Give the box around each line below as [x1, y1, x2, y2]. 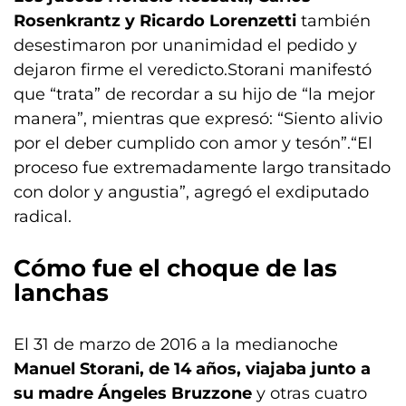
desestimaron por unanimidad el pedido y [14, 35, 357, 55]
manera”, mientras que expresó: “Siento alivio [14, 109, 382, 129]
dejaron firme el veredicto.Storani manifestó [14, 60, 372, 80]
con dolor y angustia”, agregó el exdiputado [14, 182, 369, 202]
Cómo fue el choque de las [14, 254, 337, 283]
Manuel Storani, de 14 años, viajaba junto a [14, 359, 371, 379]
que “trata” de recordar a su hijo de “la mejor [14, 84, 375, 104]
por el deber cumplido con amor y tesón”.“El [14, 133, 372, 153]
